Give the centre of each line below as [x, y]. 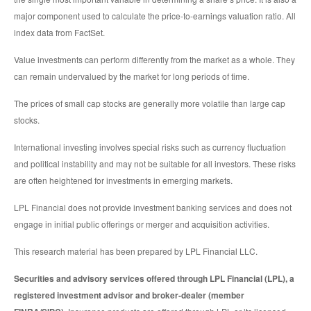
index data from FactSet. [59, 33]
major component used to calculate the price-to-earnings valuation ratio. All [155, 16]
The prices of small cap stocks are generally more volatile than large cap [150, 103]
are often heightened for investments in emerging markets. [123, 180]
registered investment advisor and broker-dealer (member [129, 295]
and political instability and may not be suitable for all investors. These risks [155, 164]
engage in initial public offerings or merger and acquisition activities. [142, 224]
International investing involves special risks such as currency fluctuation [150, 147]
